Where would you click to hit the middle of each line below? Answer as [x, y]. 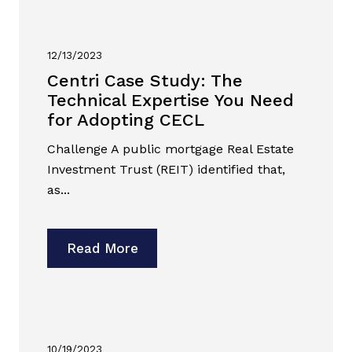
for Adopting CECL [126, 120]
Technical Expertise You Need [170, 101]
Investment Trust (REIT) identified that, [166, 170]
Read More [102, 249]
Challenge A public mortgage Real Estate [170, 149]
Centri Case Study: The [145, 81]
